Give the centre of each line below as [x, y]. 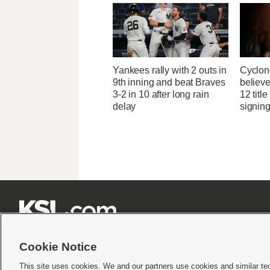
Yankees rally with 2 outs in [170, 71]
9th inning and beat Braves [169, 83]
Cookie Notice [58, 247]
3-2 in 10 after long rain [161, 95]
